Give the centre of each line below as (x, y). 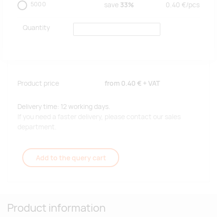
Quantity (36, 28)
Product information (56, 208)
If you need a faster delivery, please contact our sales (99, 117)
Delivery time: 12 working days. (64, 107)
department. (37, 127)
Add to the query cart (71, 158)
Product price (38, 84)
